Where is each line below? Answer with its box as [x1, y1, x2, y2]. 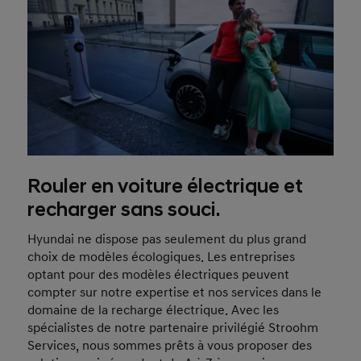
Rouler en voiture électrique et [27, 174, 304, 199]
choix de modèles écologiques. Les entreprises [27, 248, 296, 265]
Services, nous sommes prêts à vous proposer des [27, 337, 313, 354]
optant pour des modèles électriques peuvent [27, 266, 290, 283]
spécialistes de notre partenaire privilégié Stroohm [27, 319, 319, 336]
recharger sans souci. [27, 197, 221, 222]
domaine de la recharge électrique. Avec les [27, 301, 280, 318]
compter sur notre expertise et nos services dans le [27, 284, 322, 301]
